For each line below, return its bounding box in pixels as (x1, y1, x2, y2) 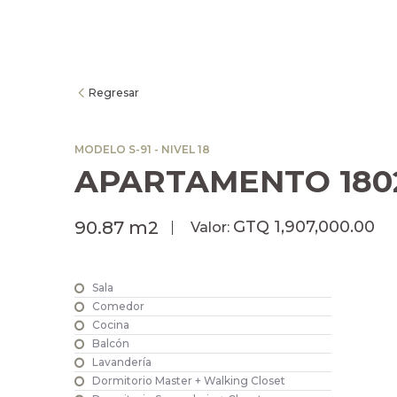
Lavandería (91, 355, 152, 370)
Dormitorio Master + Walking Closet (91, 374, 285, 388)
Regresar (88, 85, 139, 99)
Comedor (91, 300, 144, 314)
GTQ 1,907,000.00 (232, 216, 375, 237)
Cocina (91, 318, 129, 332)
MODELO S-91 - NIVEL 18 (74, 142, 210, 156)
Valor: (186, 218, 233, 236)
